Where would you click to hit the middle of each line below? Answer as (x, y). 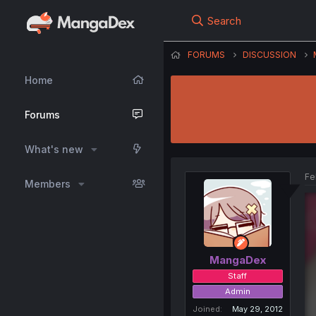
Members (48, 184)
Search (224, 21)
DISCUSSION (269, 55)
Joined (206, 309)
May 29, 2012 (257, 309)
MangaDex (237, 260)
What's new (54, 149)
